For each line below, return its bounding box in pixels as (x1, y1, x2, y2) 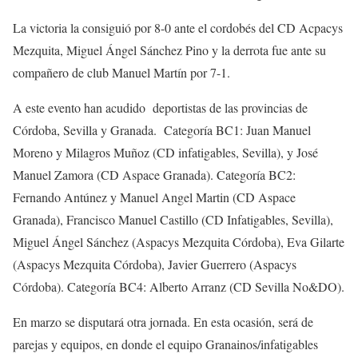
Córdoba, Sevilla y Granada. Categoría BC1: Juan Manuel (13, 121, 311, 138)
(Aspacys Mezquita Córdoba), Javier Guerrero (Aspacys (13, 255, 296, 272)
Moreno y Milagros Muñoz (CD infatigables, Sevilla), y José (13, 143, 318, 161)
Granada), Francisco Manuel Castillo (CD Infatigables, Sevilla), (13, 210, 333, 228)
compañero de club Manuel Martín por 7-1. (13, 63, 230, 81)
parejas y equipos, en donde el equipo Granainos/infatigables (13, 335, 318, 352)
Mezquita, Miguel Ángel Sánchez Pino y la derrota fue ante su (13, 41, 326, 58)
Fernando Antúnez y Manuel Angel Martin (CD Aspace (13, 188, 296, 205)
